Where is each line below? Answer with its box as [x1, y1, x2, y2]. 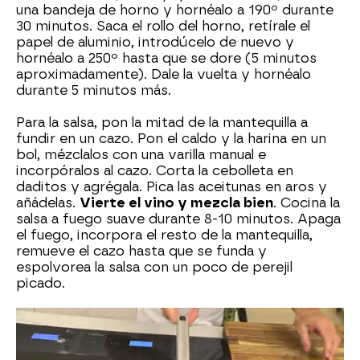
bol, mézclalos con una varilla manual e [16, 147, 266, 163]
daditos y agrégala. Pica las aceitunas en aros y [16, 179, 327, 195]
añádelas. [16, 195, 80, 211]
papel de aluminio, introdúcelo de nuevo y [16, 35, 294, 51]
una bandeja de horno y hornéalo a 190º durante [16, 2, 333, 18]
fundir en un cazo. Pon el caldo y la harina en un [16, 131, 326, 147]
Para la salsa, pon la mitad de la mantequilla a [16, 115, 308, 131]
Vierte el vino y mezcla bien [80, 195, 273, 211]
